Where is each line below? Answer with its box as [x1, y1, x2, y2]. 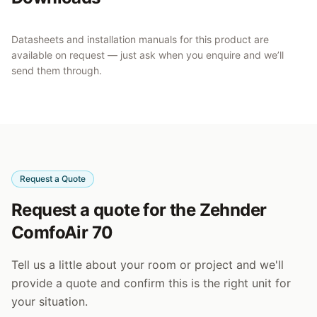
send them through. [11, 64, 102, 76]
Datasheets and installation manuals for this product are [11, 33, 269, 45]
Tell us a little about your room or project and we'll [11, 258, 284, 272]
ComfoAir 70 [11, 222, 113, 243]
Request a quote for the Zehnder [11, 200, 267, 220]
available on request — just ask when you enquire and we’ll [11, 49, 284, 61]
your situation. [11, 294, 88, 309]
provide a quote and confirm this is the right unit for [11, 276, 291, 290]
